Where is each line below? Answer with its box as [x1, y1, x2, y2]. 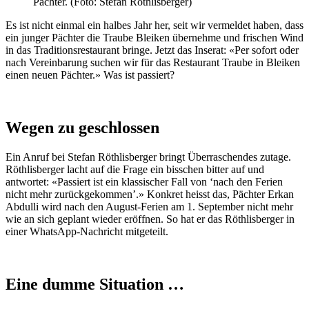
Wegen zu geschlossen [6, 119, 159, 137]
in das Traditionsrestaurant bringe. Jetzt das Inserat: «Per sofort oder [6, 44, 299, 57]
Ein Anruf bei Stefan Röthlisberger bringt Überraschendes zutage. [6, 151, 291, 163]
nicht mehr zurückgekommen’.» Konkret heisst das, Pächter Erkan [6, 188, 294, 201]
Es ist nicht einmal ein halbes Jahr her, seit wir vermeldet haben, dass [6, 19, 303, 32]
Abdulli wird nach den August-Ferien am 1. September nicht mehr [6, 201, 293, 213]
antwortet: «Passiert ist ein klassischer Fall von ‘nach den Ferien [6, 176, 283, 188]
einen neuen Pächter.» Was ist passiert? [6, 69, 175, 81]
